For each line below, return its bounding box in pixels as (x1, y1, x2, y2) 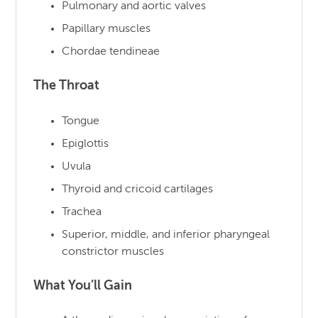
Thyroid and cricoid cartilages (62, 183, 214, 195)
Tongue (62, 115, 100, 127)
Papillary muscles (62, 23, 151, 35)
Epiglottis (62, 138, 109, 150)
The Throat (33, 79, 100, 93)
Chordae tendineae (62, 45, 160, 57)
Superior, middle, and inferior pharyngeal (62, 229, 270, 241)
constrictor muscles (62, 246, 165, 258)
